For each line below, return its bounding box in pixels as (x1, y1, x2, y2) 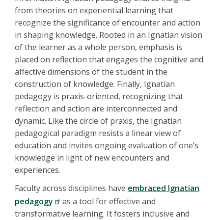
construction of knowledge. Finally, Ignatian (15, 79, 175, 90)
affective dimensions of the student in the (15, 66, 167, 78)
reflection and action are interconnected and (15, 103, 177, 114)
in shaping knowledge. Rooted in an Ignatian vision (15, 29, 202, 41)
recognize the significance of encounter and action (15, 17, 200, 28)
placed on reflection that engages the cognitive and (15, 54, 203, 65)
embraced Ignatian (128, 183, 199, 194)
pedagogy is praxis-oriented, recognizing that (15, 91, 183, 102)
